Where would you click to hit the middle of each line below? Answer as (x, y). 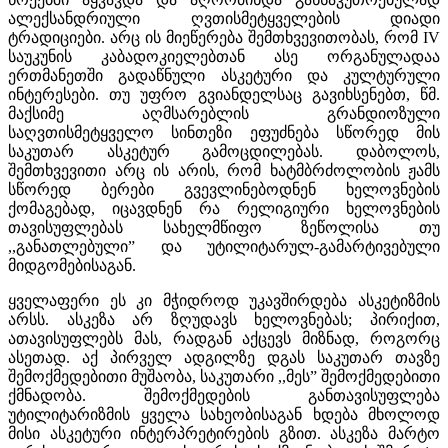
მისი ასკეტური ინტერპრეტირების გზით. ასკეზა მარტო (224, 433)
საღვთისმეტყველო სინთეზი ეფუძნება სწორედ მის (224, 132)
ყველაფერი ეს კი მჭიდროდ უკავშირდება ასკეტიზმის (224, 300)
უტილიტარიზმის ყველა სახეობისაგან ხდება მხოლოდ (224, 414)
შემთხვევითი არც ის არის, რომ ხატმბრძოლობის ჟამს (224, 170)
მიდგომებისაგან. (72, 265)
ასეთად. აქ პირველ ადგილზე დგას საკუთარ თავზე (224, 357)
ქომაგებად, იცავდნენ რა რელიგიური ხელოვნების (224, 208)
